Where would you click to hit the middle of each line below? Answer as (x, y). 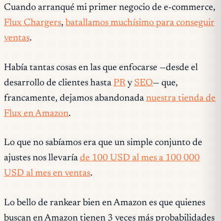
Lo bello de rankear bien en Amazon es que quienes (105, 203)
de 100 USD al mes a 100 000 (140, 158)
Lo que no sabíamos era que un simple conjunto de (103, 143)
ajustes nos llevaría (42, 158)
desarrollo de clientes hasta (59, 83)
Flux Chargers (33, 23)
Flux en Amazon (36, 113)
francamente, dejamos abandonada (75, 98)
